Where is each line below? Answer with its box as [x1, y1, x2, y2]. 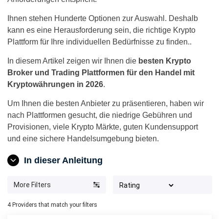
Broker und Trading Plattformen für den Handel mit [7, 68, 195, 77]
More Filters [14, 180, 51, 189]
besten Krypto [138, 57, 191, 65]
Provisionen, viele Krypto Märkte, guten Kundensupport [7, 123, 198, 131]
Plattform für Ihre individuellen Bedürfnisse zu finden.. [7, 38, 192, 46]
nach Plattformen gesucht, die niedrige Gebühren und [7, 111, 192, 119]
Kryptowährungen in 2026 [7, 80, 103, 88]
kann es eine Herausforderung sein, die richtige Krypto [7, 26, 196, 34]
